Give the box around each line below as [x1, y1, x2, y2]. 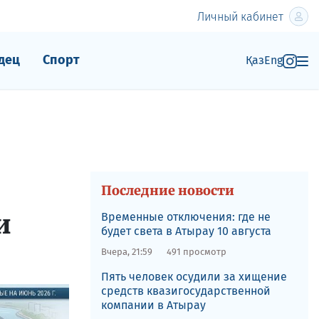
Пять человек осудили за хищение [100, 270, 287, 283]
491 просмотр [166, 246, 226, 257]
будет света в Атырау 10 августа [100, 224, 271, 238]
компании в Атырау [100, 298, 206, 312]
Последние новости [100, 182, 234, 199]
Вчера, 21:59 [100, 246, 152, 257]
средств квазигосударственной [100, 284, 271, 298]
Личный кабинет [197, 9, 283, 23]
